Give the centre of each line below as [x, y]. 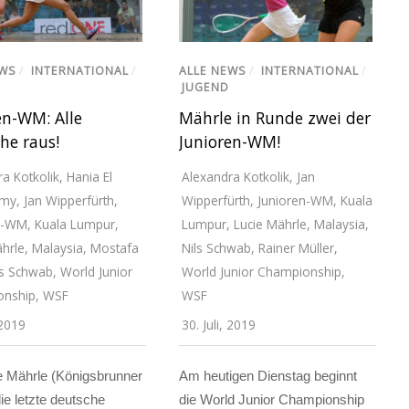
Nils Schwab [216, 248]
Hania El [89, 177]
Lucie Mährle [270, 225]
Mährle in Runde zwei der [274, 118]
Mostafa [114, 248]
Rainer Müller [296, 248]
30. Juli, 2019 [218, 325]
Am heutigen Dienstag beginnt [267, 376]
